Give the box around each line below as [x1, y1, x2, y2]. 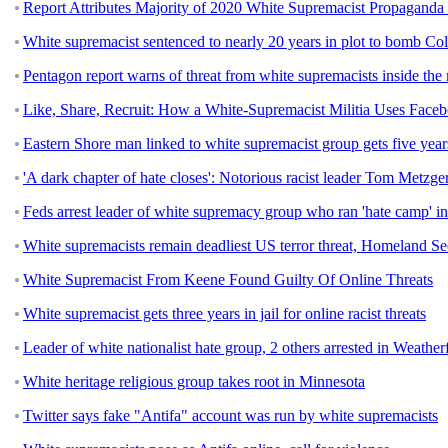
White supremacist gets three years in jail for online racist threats [23, 304, 426, 322]
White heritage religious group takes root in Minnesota [23, 372, 365, 390]
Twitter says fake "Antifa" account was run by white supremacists [23, 406, 438, 424]
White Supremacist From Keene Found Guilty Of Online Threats [23, 270, 433, 288]
